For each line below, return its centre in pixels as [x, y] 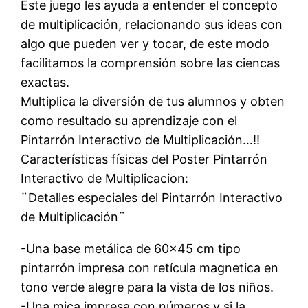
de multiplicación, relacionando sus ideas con [152, 24]
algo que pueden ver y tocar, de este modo [145, 43]
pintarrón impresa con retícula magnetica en [150, 267]
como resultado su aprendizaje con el [129, 120]
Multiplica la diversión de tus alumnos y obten [153, 101]
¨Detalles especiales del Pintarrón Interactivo [152, 197]
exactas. [45, 82]
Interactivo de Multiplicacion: [105, 178]
